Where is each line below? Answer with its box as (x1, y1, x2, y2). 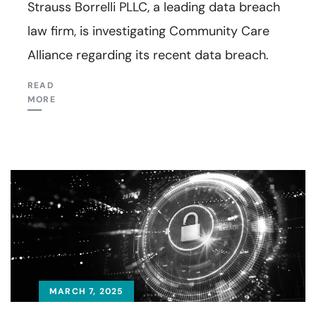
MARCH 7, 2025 (49, 286, 123, 298)
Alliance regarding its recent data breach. (28, 46, 269, 63)
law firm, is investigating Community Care (28, 22, 269, 39)
